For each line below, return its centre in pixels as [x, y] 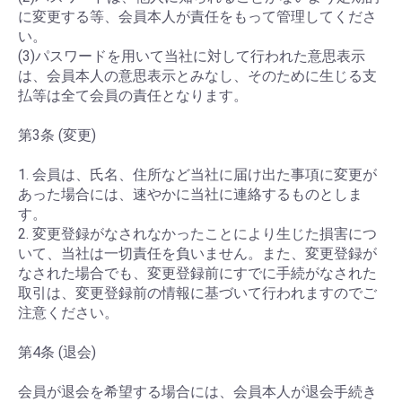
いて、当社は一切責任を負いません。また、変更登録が [197, 253]
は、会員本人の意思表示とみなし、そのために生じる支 [197, 76]
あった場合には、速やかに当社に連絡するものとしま [190, 194]
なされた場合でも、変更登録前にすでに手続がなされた [197, 273]
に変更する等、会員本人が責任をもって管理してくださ [197, 17]
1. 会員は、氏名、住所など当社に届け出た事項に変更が [197, 175]
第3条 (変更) [57, 135]
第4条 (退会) [57, 352]
